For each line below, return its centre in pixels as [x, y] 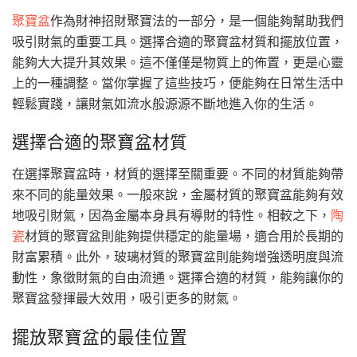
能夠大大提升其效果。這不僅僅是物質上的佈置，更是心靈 [178, 62]
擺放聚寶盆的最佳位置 [100, 337]
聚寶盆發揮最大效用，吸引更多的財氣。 [127, 298]
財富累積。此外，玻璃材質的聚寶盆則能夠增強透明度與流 [178, 256]
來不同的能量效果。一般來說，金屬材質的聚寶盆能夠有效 [178, 194]
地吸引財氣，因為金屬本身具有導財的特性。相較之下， [171, 215]
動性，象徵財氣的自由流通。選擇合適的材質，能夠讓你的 [178, 277]
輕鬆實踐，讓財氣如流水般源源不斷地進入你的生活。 [165, 103]
